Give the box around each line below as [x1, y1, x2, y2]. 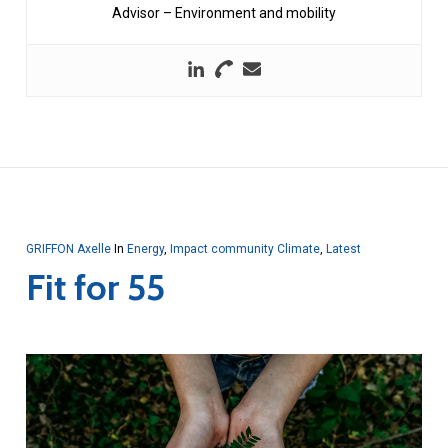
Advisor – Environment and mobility [111, 4, 336, 21]
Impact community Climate [169, 241, 320, 256]
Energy [126, 241, 164, 256]
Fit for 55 [25, 264, 165, 309]
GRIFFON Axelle [25, 241, 111, 256]
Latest [325, 241, 361, 256]
